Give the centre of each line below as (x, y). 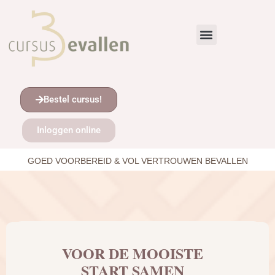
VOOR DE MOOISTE (133, 254)
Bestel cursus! (73, 100)
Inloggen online (69, 130)
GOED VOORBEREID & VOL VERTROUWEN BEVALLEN (137, 161)
